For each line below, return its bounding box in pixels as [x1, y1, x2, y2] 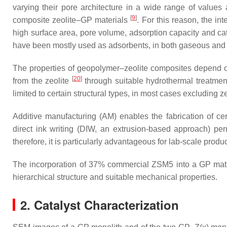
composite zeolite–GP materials [13, 16, 131, 24]
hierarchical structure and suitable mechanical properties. [13, 173, 217, 181]
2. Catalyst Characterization [20, 196, 179, 213]
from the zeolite [13, 77, 72, 85]
